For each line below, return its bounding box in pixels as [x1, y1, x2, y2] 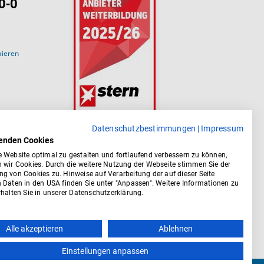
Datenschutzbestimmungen [91, 124, 196, 133]
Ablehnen [159, 224, 193, 233]
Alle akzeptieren [5, 224, 63, 233]
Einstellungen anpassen [61, 246, 148, 256]
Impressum [201, 124, 243, 133]
